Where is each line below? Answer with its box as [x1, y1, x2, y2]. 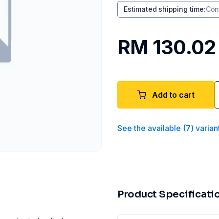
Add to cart [152, 90, 195, 100]
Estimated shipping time [124, 5, 204, 13]
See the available [117, 123, 181, 133]
